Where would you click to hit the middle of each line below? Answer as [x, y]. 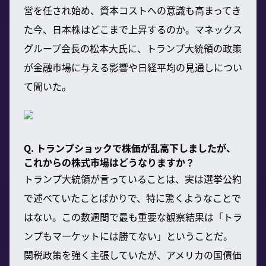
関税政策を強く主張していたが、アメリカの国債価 [133, 254]
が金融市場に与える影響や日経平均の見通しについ [133, 67]
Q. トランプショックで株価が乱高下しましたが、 [130, 148]
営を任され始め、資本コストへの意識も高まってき [132, 10]
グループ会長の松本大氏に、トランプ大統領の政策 [133, 48]
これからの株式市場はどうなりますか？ [109, 162]
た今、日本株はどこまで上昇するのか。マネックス [133, 29]
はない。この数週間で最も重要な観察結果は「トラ [133, 216]
